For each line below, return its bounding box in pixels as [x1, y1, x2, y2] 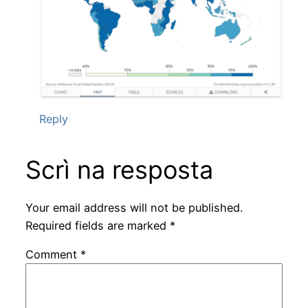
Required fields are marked [25, 218, 170, 232]
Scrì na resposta [25, 155, 213, 186]
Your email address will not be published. [25, 200, 243, 214]
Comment [25, 247, 80, 262]
